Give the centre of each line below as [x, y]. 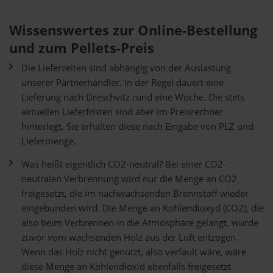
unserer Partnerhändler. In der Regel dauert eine [122, 83]
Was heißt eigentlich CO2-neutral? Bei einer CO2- [124, 164]
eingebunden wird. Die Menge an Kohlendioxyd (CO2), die [143, 208]
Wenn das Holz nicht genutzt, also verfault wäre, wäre [134, 252]
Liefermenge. [49, 141]
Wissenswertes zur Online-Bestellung [133, 30]
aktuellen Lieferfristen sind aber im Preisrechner [122, 112]
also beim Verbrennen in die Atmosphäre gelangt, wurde [140, 223]
